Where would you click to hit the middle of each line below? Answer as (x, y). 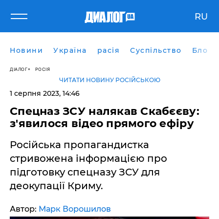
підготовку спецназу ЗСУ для (85, 172)
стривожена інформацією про (88, 158)
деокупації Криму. (56, 186)
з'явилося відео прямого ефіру (102, 123)
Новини (26, 50)
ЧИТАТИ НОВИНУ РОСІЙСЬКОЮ (109, 80)
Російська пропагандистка (79, 145)
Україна (70, 50)
